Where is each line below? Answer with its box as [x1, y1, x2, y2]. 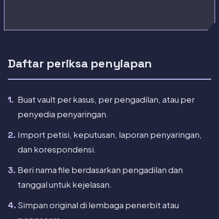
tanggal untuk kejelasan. [18, 179, 112, 190]
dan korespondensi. [18, 144, 96, 155]
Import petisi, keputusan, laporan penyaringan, [18, 130, 202, 140]
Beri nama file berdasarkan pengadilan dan [18, 165, 183, 175]
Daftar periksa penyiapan [8, 56, 153, 71]
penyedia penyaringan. [18, 109, 109, 120]
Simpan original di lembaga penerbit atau [18, 200, 179, 211]
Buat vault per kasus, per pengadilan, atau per [18, 94, 195, 105]
